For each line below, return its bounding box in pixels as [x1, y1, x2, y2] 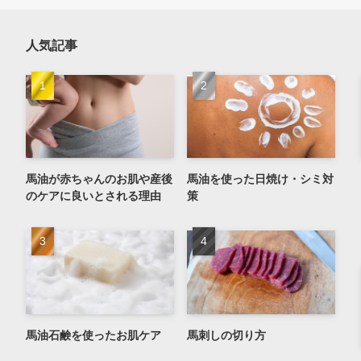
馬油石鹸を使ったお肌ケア [26, 328, 161, 342]
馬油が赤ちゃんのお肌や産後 [26, 172, 172, 186]
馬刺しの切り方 [187, 328, 266, 342]
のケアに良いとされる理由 [26, 189, 161, 203]
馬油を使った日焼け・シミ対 [187, 172, 334, 186]
